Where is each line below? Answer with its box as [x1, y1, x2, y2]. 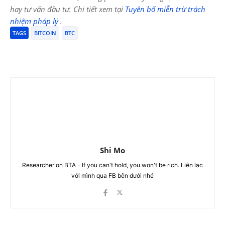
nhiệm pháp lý [10, 16, 60, 27]
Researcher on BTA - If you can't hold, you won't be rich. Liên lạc [22, 161, 203, 169]
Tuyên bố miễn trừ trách [125, 4, 205, 15]
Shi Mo [100, 145, 125, 156]
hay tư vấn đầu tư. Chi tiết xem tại [10, 4, 125, 15]
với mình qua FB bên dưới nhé [71, 172, 154, 180]
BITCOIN [34, 29, 56, 37]
